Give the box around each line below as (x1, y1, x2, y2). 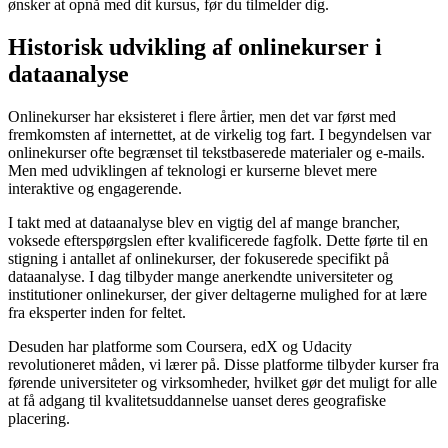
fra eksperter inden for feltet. (8, 304, 186, 322)
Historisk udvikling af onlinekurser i (8, 34, 382, 61)
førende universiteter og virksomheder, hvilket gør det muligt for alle (8, 374, 437, 392)
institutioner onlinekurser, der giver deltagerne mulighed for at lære (8, 286, 427, 304)
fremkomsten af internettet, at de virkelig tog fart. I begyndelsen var (8, 126, 431, 144)
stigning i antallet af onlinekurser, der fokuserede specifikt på (8, 250, 389, 268)
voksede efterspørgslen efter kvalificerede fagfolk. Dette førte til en (8, 232, 428, 250)
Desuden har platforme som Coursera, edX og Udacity (8, 338, 352, 356)
